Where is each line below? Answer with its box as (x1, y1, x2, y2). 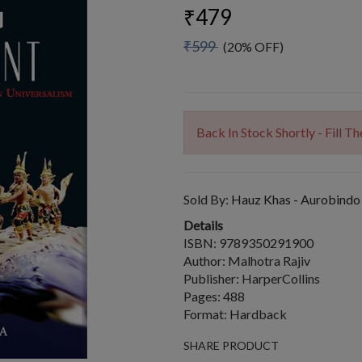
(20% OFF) (218, 39, 284, 54)
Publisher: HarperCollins (183, 271, 320, 286)
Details (183, 217, 223, 233)
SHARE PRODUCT (183, 339, 279, 352)
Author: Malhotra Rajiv (183, 253, 310, 268)
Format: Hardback (183, 306, 287, 322)
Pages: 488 (183, 288, 245, 304)
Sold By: (183, 192, 231, 207)
